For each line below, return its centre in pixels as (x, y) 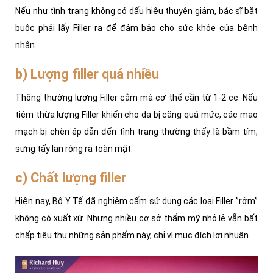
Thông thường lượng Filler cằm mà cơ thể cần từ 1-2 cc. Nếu (136, 97)
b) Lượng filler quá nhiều (87, 74)
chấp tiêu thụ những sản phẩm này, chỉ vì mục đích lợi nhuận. (134, 235)
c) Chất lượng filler (71, 177)
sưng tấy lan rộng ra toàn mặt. (76, 148)
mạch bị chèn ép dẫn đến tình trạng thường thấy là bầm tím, (136, 131)
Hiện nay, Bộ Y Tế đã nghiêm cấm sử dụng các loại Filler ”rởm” (136, 201)
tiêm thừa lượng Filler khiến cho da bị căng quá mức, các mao (136, 114)
